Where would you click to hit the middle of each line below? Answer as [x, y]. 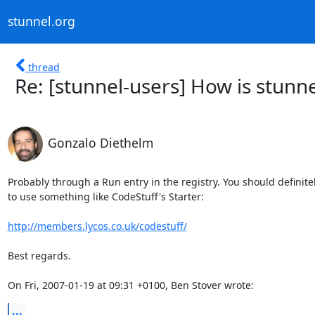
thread [44, 67]
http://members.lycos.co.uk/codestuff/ [97, 226]
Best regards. [39, 255]
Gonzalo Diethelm [100, 142]
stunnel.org [41, 21]
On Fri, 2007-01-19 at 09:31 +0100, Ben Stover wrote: [130, 285]
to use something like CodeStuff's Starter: [105, 196]
